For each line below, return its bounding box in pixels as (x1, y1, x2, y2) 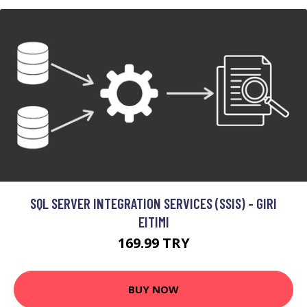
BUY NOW (128, 282, 179, 297)
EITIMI (138, 212, 169, 230)
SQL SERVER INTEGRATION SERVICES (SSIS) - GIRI (30, 194, 277, 212)
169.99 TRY (117, 233, 190, 252)
